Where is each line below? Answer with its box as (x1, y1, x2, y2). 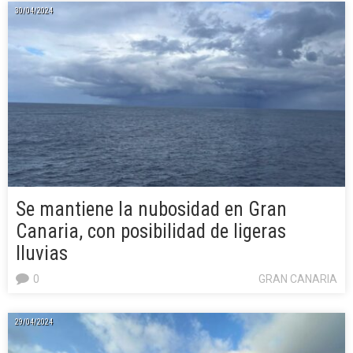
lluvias (16, 241, 68, 265)
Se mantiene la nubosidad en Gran (16, 197, 287, 221)
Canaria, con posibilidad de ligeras (16, 219, 286, 243)
